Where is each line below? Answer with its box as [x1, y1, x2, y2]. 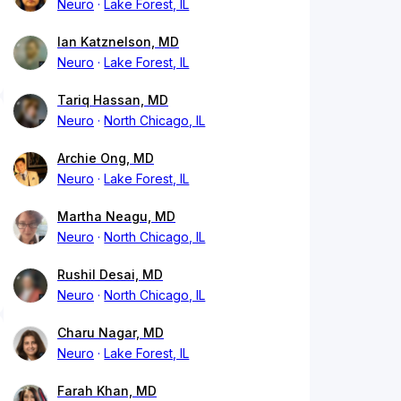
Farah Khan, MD [57, 383, 157, 399]
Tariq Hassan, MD [57, 92, 168, 108]
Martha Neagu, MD [57, 209, 175, 225]
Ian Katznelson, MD [57, 34, 179, 50]
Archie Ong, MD [57, 150, 154, 166]
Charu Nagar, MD [57, 325, 164, 341]
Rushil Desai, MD [57, 267, 163, 283]
